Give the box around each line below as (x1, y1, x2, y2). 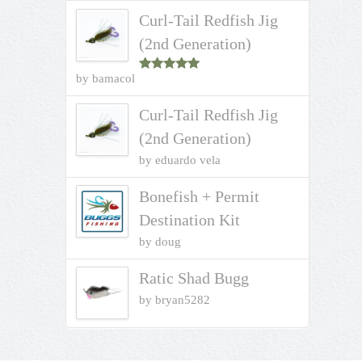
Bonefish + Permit (138, 187, 259, 206)
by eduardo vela (138, 154, 221, 167)
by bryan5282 (138, 293, 210, 307)
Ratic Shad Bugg (138, 269, 249, 288)
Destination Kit (138, 211, 240, 229)
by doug (138, 235, 181, 249)
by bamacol (76, 72, 136, 86)
